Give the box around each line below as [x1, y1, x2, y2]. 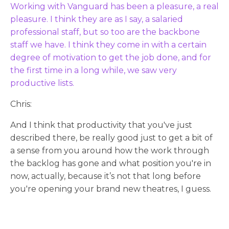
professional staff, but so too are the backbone [10, 27, 200, 37]
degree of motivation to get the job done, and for [10, 52, 211, 62]
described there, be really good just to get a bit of [10, 132, 213, 143]
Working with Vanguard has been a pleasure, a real [10, 1, 219, 11]
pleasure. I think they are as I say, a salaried [10, 14, 183, 24]
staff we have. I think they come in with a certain [10, 39, 207, 50]
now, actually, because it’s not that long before [10, 171, 201, 181]
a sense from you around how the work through [10, 145, 209, 155]
